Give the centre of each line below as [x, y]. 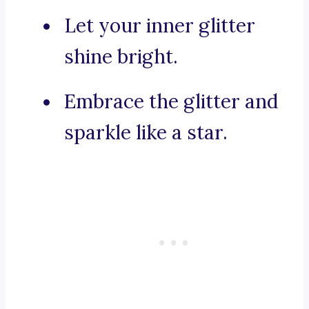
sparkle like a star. [146, 133]
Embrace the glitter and [171, 102]
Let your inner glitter [160, 26]
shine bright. [121, 57]
